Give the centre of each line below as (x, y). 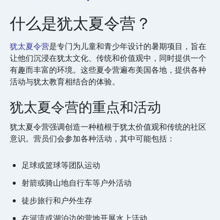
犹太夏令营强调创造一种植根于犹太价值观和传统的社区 (108, 127)
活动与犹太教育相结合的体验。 (66, 82)
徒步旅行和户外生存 (57, 201)
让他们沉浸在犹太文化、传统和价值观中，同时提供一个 (108, 58)
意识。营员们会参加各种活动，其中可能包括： (93, 139)
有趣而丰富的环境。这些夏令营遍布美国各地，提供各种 (108, 70)
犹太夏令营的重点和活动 (85, 108)
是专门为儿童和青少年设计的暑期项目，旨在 (128, 47)
